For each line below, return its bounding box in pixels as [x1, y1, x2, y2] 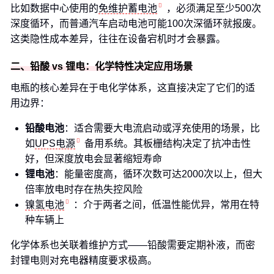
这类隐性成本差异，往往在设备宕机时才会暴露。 [10, 34, 226, 44]
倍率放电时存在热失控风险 [25, 184, 143, 194]
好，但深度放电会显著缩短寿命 [25, 154, 162, 164]
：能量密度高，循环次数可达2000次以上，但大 [54, 169, 262, 179]
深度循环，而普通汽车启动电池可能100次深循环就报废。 [10, 18, 262, 29]
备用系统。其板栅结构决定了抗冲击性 [84, 138, 251, 149]
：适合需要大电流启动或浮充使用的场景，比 [64, 123, 260, 133]
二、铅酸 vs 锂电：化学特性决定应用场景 [10, 61, 193, 72]
